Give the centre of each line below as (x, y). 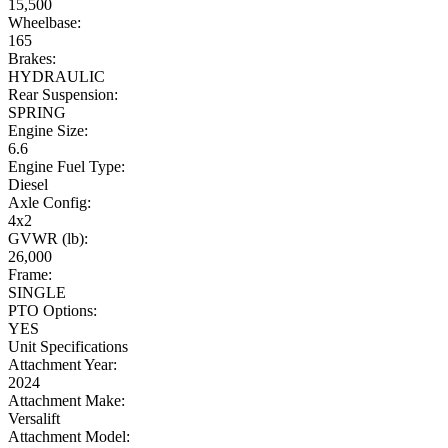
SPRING (37, 113)
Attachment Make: (66, 401)
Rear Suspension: (63, 95)
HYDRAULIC (56, 77)
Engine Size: (48, 131)
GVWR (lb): (48, 239)
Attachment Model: (69, 437)
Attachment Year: (62, 365)
